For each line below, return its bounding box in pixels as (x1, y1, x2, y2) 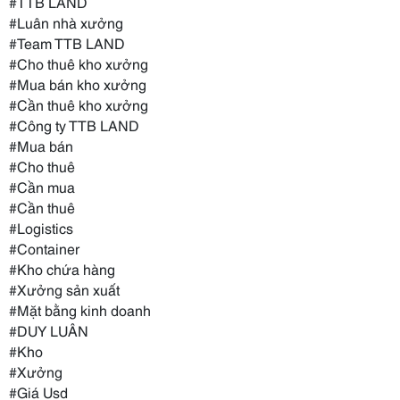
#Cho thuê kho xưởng (9, 52, 148, 73)
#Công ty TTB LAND (9, 113, 139, 135)
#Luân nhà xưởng (9, 11, 123, 32)
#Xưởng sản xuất (9, 278, 120, 299)
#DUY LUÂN (9, 319, 88, 340)
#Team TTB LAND (9, 31, 125, 53)
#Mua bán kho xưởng (9, 72, 146, 94)
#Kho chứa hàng (9, 257, 115, 279)
